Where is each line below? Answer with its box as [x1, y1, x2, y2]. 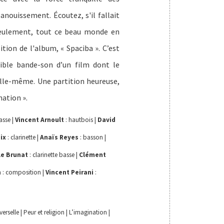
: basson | [78, 133, 106, 142]
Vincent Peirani [45, 168, 94, 177]
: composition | [1, 168, 46, 177]
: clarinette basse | [28, 150, 79, 159]
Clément [79, 150, 106, 159]
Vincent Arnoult [15, 115, 64, 124]
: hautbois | [64, 115, 98, 124]
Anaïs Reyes [40, 133, 79, 142]
